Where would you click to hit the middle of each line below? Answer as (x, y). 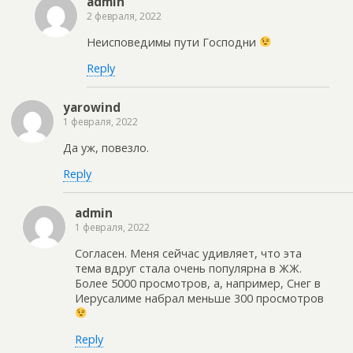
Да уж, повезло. (106, 147)
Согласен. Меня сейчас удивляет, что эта (188, 253)
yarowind (92, 108)
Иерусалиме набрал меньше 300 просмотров (199, 298)
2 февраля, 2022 (124, 17)
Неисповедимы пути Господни (173, 42)
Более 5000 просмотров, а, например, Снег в (198, 283)
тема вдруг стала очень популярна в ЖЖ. (188, 268)
